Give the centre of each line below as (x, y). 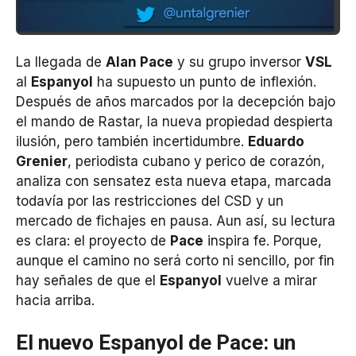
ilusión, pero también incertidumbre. (132, 141)
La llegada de (61, 62)
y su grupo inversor (239, 62)
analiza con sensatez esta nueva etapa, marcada (174, 181)
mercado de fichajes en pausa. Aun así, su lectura (176, 221)
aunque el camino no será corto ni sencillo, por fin (175, 260)
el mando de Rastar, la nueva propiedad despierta (174, 121)
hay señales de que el (88, 280)
